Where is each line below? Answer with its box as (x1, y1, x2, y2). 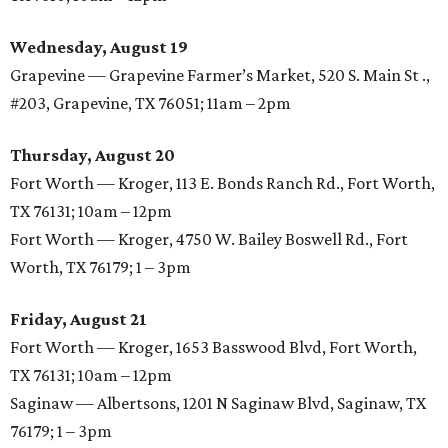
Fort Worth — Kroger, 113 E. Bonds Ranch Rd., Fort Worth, (10, 173, 435, 194)
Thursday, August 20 (10, 145, 175, 166)
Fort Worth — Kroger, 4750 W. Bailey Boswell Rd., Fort (10, 229, 408, 250)
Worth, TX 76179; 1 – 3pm (10, 257, 191, 278)
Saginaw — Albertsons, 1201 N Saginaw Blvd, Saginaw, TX (10, 393, 426, 414)
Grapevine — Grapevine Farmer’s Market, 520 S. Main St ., (10, 65, 430, 86)
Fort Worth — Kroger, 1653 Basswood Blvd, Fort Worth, (10, 337, 417, 358)
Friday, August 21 (10, 309, 147, 330)
